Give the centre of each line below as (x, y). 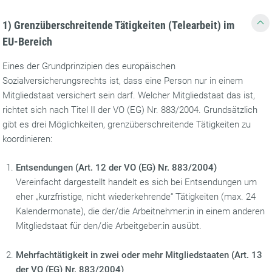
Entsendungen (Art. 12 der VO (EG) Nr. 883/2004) (117, 168)
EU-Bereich (28, 42)
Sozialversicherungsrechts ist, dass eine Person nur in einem (123, 81)
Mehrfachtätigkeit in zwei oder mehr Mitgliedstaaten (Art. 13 (139, 255)
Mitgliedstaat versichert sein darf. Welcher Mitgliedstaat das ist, (129, 95)
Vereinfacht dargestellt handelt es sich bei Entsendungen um (137, 182)
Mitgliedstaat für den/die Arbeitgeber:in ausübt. (109, 226)
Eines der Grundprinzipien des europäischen (89, 66)
